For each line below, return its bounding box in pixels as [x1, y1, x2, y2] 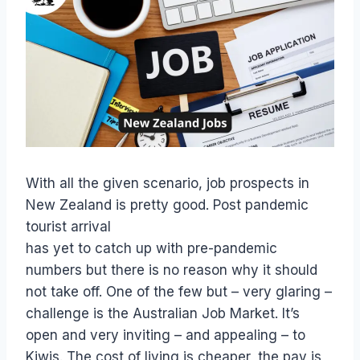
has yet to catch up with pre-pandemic [26, 240, 277, 257]
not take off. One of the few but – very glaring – [26, 284, 332, 301]
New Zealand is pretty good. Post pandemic [26, 197, 309, 214]
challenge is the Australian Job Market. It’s [26, 305, 300, 322]
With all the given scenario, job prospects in [26, 175, 309, 192]
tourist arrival [26, 219, 111, 235]
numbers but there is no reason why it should [26, 262, 317, 279]
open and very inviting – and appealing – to [26, 327, 305, 344]
